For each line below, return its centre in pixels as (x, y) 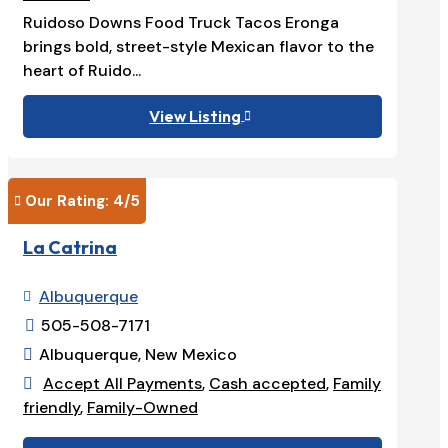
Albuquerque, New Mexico (138, 355)
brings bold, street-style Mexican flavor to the (198, 46)
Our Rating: (69, 200)
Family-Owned (142, 408)
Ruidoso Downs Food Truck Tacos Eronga (181, 22)
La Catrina (70, 248)
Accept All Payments (122, 384)
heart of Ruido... (82, 70)
